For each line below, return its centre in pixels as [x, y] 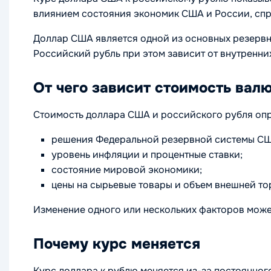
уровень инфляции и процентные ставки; [147, 155]
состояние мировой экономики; [127, 170]
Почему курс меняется [117, 244]
